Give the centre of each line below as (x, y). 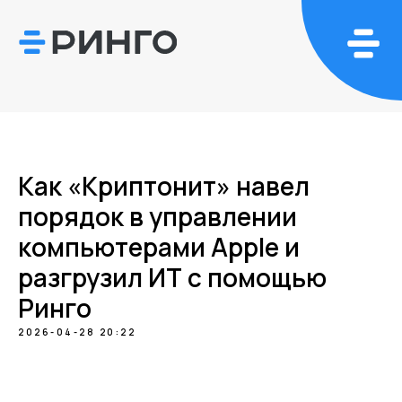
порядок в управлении (157, 216)
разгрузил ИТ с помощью (172, 277)
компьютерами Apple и (159, 247)
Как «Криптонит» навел (164, 186)
